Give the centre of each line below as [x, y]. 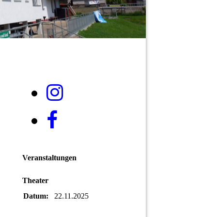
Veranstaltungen [49, 158]
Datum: [36, 196]
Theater [35, 181]
